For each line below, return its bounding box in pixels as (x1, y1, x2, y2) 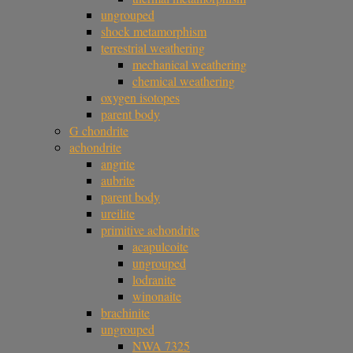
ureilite (101, 205, 135, 221)
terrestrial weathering (101, 39, 205, 56)
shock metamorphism (101, 23, 206, 39)
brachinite (101, 304, 150, 321)
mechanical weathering (132, 56, 247, 72)
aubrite (101, 172, 135, 188)
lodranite (132, 271, 176, 288)
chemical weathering (132, 72, 235, 89)
